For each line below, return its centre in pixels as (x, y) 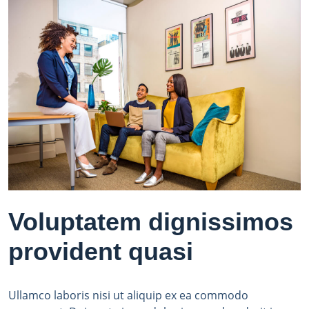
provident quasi (101, 251)
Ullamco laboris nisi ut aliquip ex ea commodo (128, 295)
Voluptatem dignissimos (151, 221)
